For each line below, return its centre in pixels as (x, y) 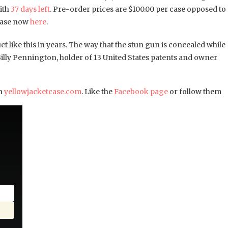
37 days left (30, 9)
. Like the (98, 92)
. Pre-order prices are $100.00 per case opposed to (138, 9)
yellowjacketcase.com (43, 92)
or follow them (195, 92)
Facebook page (141, 92)
